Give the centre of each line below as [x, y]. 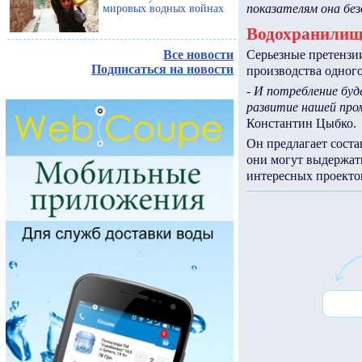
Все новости [199, 55]
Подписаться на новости [163, 69]
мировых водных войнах [163, 8]
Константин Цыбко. [301, 123]
